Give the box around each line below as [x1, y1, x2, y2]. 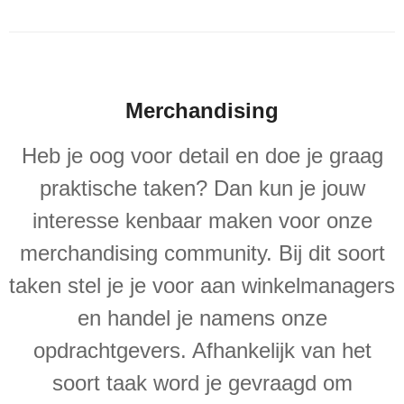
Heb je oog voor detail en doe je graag [21, 143, 383, 169]
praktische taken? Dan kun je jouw [39, 176, 365, 201]
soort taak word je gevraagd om [51, 371, 353, 396]
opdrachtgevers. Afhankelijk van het [32, 338, 372, 363]
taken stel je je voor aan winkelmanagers [9, 273, 395, 298]
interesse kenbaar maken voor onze [32, 208, 372, 234]
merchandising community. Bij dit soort [19, 241, 385, 266]
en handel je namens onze [77, 306, 327, 331]
